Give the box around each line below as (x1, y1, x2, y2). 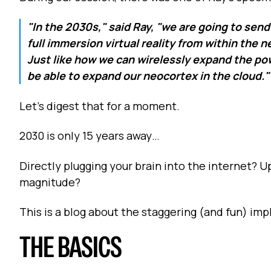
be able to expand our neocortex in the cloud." (27, 68, 270, 83)
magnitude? (19, 174, 80, 189)
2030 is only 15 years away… (19, 128, 160, 143)
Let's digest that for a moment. (19, 98, 180, 113)
